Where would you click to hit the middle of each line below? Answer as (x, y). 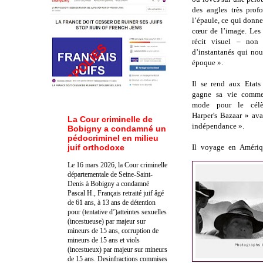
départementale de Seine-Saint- (110, 174)
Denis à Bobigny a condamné (108, 183)
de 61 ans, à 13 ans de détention (112, 202)
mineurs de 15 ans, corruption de (113, 230)
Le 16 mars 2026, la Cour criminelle (117, 165)
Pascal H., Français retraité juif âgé (116, 193)
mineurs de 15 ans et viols (104, 240)
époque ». (208, 63)
